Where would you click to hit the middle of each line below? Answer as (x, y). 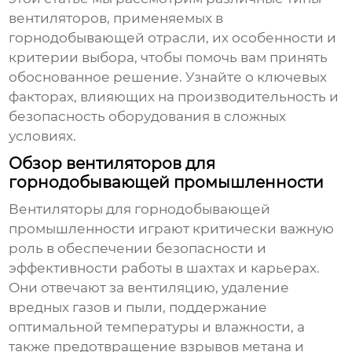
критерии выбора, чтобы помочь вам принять (169, 58)
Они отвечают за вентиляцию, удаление (149, 288)
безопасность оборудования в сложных (148, 117)
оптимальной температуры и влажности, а (157, 327)
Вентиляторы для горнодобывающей (140, 209)
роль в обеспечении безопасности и (138, 249)
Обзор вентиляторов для (112, 164)
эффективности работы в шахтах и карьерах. (165, 268)
